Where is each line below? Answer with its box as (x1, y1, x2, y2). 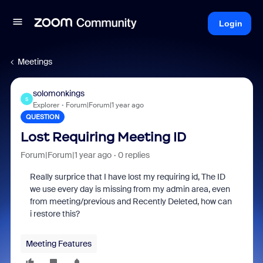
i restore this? (29, 208, 80, 219)
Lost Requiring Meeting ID (20, 129, 186, 145)
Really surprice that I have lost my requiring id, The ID (29, 171, 225, 182)
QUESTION (25, 113, 59, 121)
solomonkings (32, 88, 85, 99)
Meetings (18, 56, 52, 67)
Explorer (32, 100, 59, 110)
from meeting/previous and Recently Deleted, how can (29, 196, 232, 207)
